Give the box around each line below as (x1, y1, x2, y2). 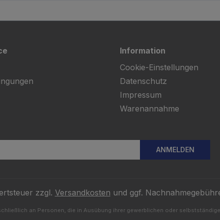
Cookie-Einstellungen (120, 62, 198, 72)
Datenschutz (120, 76, 167, 86)
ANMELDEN (156, 145, 194, 154)
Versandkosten (55, 188, 110, 197)
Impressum (120, 90, 162, 100)
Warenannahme (120, 104, 179, 113)
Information (120, 46, 165, 55)
